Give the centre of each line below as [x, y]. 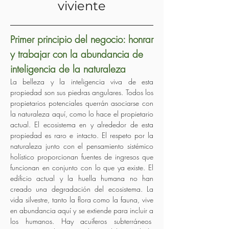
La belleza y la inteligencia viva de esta [82, 82]
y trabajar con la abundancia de [77, 54]
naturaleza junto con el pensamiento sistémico [82, 146]
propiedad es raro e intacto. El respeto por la [82, 135]
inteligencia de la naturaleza [68, 69]
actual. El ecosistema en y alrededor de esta [82, 124]
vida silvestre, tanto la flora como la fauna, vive [82, 200]
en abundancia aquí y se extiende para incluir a [82, 210]
